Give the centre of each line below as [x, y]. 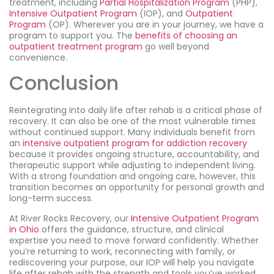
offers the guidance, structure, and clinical [131, 229]
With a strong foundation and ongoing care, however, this [132, 176]
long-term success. [51, 198]
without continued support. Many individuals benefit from [132, 132]
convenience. [38, 57]
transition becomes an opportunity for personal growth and [137, 187]
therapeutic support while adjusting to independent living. [132, 165]
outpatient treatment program [76, 46]
